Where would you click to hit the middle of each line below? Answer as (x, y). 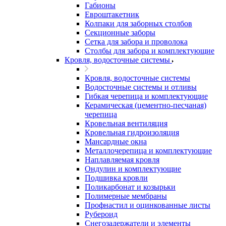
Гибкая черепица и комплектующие (146, 96)
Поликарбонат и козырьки (130, 187)
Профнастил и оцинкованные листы (148, 205)
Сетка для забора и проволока (136, 42)
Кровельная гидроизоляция (132, 132)
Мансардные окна (116, 142)
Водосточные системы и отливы (141, 87)
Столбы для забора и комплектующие (150, 51)
